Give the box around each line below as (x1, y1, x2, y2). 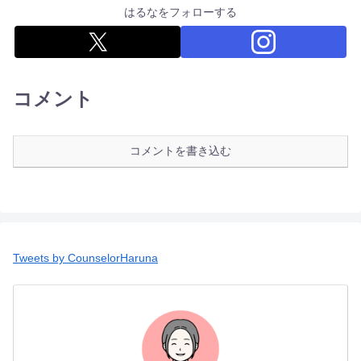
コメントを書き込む (130, 144, 231, 158)
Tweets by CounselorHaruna (13, 251, 158, 265)
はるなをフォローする (124, 6, 237, 19)
